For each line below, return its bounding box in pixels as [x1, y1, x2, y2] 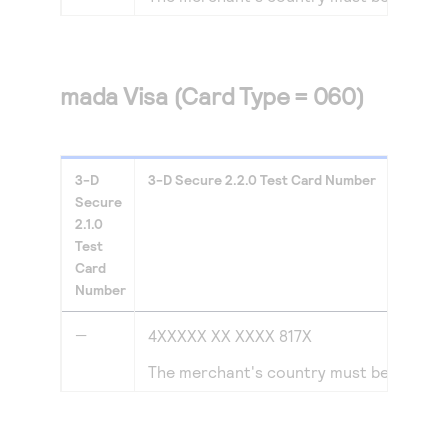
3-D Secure [148, 171, 222, 188]
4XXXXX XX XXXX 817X [148, 326, 312, 345]
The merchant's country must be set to [148, 362, 442, 381]
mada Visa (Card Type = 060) [60, 81, 365, 110]
